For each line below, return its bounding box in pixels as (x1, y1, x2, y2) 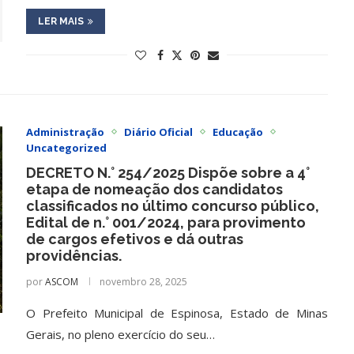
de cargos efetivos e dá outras (26, 230, 244, 247)
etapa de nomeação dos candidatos (26, 180, 284, 198)
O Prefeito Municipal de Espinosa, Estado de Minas (26, 304, 328, 321)
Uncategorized (26, 140, 107, 155)
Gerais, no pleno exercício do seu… (26, 326, 216, 342)
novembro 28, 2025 (100, 274, 188, 288)
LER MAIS (38, 15, 85, 27)
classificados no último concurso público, (26, 197, 320, 214)
